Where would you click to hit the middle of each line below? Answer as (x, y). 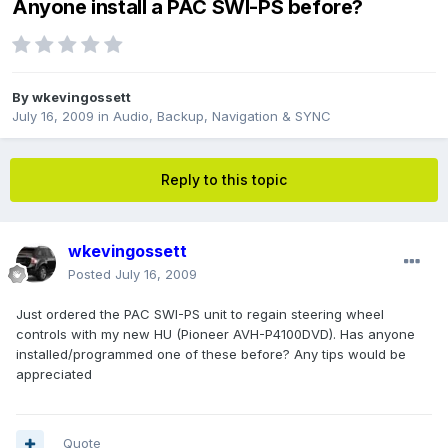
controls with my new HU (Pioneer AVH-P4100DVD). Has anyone (215, 334)
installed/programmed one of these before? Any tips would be (211, 354)
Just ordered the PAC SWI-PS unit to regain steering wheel (200, 314)
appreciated (54, 374)
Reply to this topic (224, 180)
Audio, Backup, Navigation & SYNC (222, 116)
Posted (91, 274)
